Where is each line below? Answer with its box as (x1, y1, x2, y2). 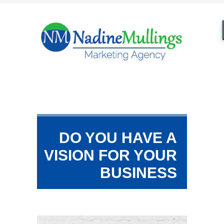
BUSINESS (100, 164, 177, 181)
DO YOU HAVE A (59, 129, 177, 146)
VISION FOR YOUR (44, 147, 177, 163)
